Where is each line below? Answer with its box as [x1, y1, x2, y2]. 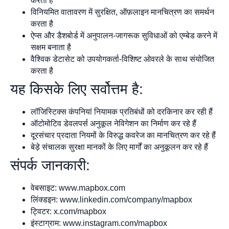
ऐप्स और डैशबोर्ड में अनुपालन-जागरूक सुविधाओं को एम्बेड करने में [31, 31, 217, 40]
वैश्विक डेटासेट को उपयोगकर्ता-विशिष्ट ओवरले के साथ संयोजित [31, 54, 214, 63]
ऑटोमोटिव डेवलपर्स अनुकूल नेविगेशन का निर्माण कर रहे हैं [31, 119, 196, 128]
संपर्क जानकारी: [10, 157, 90, 173]
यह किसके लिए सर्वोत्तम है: [10, 81, 143, 97]
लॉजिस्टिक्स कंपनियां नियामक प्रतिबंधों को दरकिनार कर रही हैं [31, 107, 213, 116]
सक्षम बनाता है [31, 42, 71, 52]
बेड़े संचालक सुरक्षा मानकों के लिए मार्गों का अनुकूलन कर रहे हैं [31, 142, 208, 151]
